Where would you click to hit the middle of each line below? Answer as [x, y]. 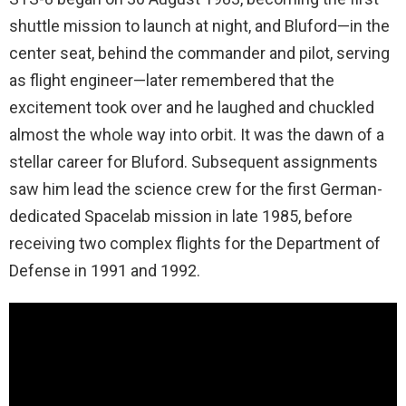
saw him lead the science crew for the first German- [196, 189]
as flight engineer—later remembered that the [172, 80]
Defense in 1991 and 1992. [105, 271]
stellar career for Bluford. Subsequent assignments [193, 162]
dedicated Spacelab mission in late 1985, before [181, 216]
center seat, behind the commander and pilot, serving [199, 53]
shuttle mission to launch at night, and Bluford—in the [199, 26]
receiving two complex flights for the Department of [195, 243]
